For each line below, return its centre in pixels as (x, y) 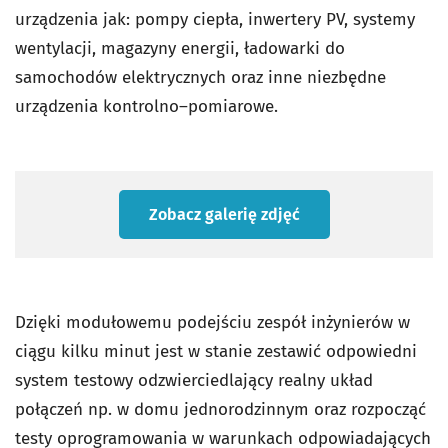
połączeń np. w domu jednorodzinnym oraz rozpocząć (220, 409)
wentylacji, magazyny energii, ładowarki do (180, 48)
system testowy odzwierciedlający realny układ (194, 380)
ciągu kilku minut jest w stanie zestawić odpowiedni (216, 351)
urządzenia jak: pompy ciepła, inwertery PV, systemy (215, 19)
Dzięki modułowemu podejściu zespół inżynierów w (212, 322)
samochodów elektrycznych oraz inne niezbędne (200, 77)
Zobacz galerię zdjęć (224, 214)
